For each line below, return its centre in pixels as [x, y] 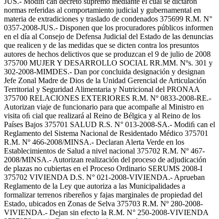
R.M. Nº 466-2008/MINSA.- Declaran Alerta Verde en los [94, 142]
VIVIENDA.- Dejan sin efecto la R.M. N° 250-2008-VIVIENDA [106, 213]
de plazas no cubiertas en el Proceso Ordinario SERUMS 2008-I [103, 169]
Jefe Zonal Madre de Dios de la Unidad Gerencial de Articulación [105, 81]
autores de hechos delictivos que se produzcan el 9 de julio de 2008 [107, 54]
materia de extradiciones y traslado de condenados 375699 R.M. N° [108, 19]
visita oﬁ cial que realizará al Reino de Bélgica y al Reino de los [102, 116]
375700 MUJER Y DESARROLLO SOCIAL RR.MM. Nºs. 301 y [108, 63]
